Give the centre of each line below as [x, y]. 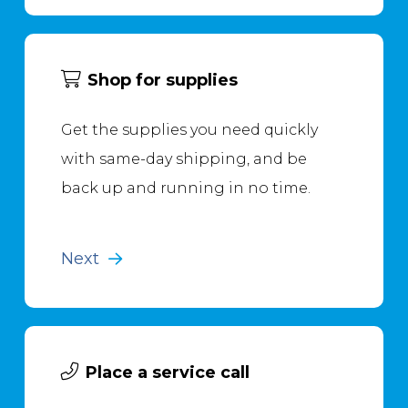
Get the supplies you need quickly [189, 129]
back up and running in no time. [185, 188]
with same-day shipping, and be [184, 158]
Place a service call [167, 372]
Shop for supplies [162, 80]
